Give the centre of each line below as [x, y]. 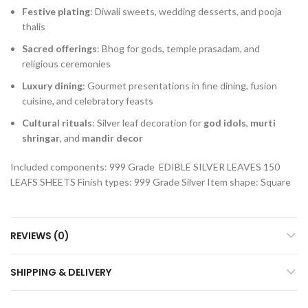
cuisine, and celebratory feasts [88, 100]
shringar [41, 137]
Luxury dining [52, 85]
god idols [225, 122]
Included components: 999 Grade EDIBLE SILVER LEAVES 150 [145, 166]
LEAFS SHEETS [44, 181]
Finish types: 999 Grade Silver [142, 181]
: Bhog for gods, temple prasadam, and [178, 48]
